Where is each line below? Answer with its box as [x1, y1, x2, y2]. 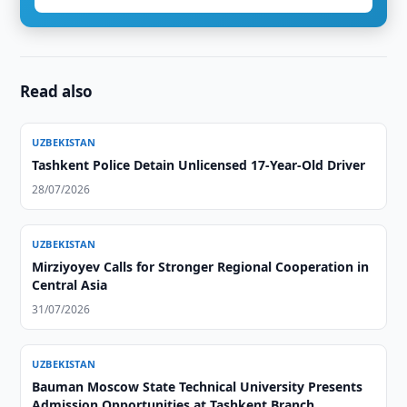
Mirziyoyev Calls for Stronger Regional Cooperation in [32, 258, 370, 275]
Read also [20, 81, 94, 102]
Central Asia [32, 276, 108, 293]
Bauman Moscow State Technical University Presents [32, 378, 363, 395]
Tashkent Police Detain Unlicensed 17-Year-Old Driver [32, 156, 366, 174]
